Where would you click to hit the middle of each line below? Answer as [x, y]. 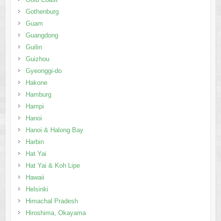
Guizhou [37, 59]
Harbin [35, 142]
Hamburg [38, 94]
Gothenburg [42, 11]
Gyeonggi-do [43, 71]
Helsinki [37, 189]
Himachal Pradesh [52, 201]
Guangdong [42, 35]
